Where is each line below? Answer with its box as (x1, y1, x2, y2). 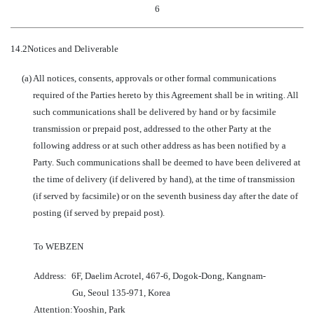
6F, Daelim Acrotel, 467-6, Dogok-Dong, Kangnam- (71, 271, 266, 281)
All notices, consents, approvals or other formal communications (33, 73, 276, 83)
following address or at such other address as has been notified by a (33, 140, 286, 151)
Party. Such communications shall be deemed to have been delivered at (33, 157, 301, 168)
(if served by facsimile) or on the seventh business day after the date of (33, 191, 298, 201)
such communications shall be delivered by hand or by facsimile (33, 107, 276, 117)
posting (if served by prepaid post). (33, 207, 165, 218)
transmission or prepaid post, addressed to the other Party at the (33, 123, 271, 134)
